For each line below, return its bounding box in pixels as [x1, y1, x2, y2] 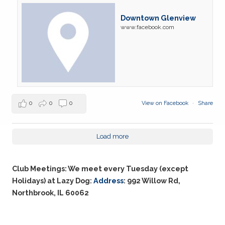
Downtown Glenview [121, 13, 196, 22]
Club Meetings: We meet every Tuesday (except [12, 164, 188, 173]
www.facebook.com [121, 23, 175, 31]
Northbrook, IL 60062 [12, 188, 89, 197]
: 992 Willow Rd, [124, 176, 180, 185]
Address [93, 176, 124, 185]
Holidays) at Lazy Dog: [12, 176, 93, 185]
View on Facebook [142, 100, 190, 107]
